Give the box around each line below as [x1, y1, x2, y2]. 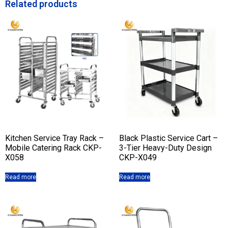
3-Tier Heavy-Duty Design [119, 142, 212, 153]
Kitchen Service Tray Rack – [5, 133, 104, 143]
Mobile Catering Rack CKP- [5, 142, 102, 153]
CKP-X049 [119, 152, 157, 162]
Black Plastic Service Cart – [119, 133, 218, 143]
